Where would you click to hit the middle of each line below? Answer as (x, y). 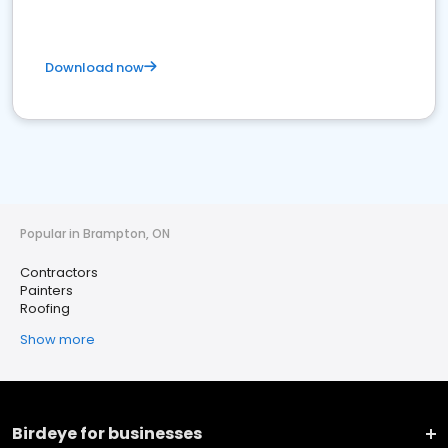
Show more (57, 339)
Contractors (59, 272)
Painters (46, 290)
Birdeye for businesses (107, 433)
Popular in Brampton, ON (95, 233)
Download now (94, 67)
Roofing (45, 308)
